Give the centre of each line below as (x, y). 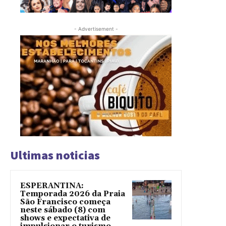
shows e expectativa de (65, 218)
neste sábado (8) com (63, 210)
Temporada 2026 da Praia (73, 194)
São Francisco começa (65, 202)
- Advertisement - (96, 29)
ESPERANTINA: (52, 186)
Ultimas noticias (55, 155)
